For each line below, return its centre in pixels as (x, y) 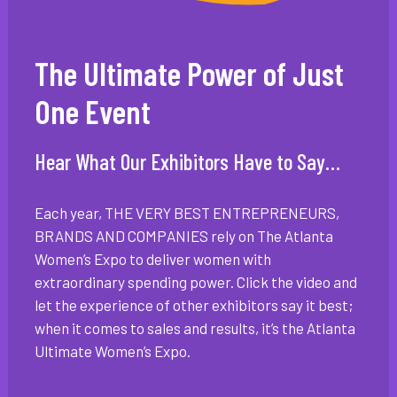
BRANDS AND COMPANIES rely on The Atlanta (183, 235)
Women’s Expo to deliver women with (152, 258)
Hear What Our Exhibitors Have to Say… (187, 161)
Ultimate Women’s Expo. (112, 350)
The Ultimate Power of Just (189, 73)
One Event (92, 111)
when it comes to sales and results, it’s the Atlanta (195, 327)
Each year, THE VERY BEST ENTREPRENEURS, (187, 212)
